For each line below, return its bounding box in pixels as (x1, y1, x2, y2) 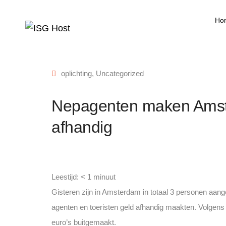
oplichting (61, 69, 92, 78)
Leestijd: (51, 173, 79, 182)
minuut (93, 173, 116, 182)
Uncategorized (96, 69, 144, 78)
